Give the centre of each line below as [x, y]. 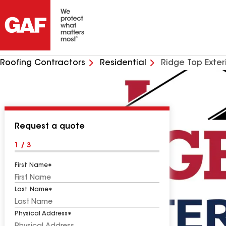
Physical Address [41, 214]
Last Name [32, 190]
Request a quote [50, 127]
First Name [31, 165]
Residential [123, 63]
